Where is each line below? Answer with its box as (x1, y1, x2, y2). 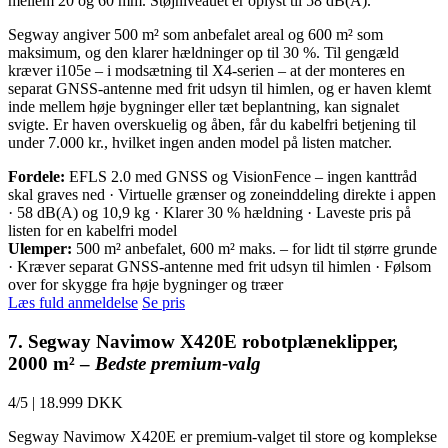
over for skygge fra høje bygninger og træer (8, 276, 283, 294)
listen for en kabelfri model (8, 222, 177, 240)
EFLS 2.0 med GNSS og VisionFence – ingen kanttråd (65, 168, 417, 186)
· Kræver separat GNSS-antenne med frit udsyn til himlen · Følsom (8, 258, 431, 276)
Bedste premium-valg (95, 352, 261, 374)
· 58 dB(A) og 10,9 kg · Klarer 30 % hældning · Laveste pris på (8, 204, 411, 222)
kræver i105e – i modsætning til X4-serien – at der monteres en (8, 62, 405, 80)
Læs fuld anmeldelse (8, 294, 138, 312)
